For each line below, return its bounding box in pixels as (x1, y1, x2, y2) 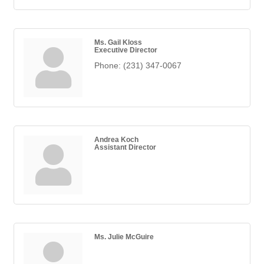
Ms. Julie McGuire (94, 233, 154, 241)
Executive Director (94, 46, 157, 54)
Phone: (94, 61, 121, 71)
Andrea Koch (94, 136, 138, 144)
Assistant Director (94, 143, 156, 151)
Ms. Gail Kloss (94, 38, 142, 47)
